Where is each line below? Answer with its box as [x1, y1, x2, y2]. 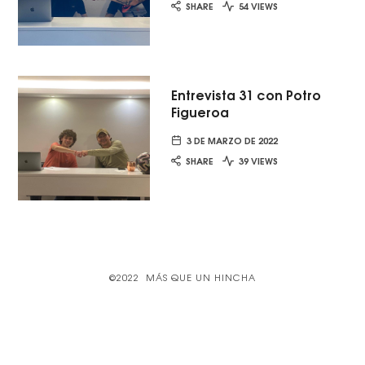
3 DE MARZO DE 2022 [186, 132, 278, 147]
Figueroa [170, 101, 229, 121]
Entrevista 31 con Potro [170, 84, 321, 104]
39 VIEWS [235, 152, 278, 167]
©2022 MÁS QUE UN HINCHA [109, 270, 256, 284]
